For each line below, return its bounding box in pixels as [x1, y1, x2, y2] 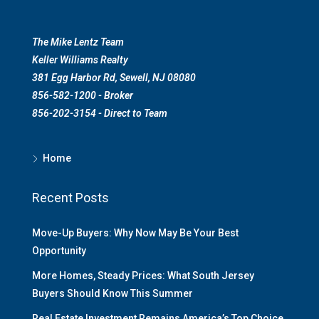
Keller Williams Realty [32, 54, 128, 66]
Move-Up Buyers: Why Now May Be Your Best [32, 227, 239, 239]
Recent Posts [32, 190, 109, 206]
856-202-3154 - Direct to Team [32, 108, 167, 120]
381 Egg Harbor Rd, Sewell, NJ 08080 [32, 72, 196, 84]
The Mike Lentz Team [32, 36, 124, 48]
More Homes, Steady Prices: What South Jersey [32, 270, 254, 282]
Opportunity [32, 245, 86, 257]
